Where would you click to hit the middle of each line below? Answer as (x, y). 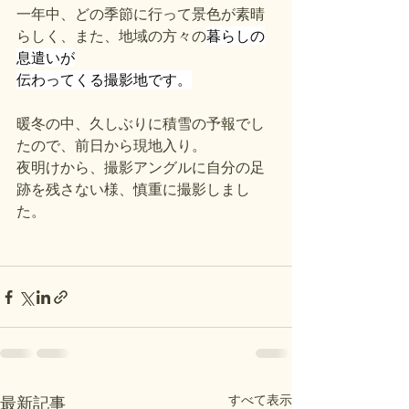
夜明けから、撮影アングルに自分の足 (141, 168)
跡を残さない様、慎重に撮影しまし (133, 189)
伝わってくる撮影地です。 (104, 80)
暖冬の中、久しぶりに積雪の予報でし (141, 124)
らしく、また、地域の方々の (111, 36)
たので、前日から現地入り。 (111, 146)
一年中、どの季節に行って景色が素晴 (141, 14)
